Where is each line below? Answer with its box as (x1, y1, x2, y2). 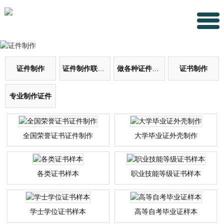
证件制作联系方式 (97, 64, 104, 72)
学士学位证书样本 (30, 207, 86, 216)
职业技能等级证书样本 (130, 169, 201, 178)
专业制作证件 (9, 91, 52, 100)
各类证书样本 (37, 169, 79, 178)
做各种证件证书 (151, 64, 159, 72)
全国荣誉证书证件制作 (23, 131, 93, 139)
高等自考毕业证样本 (134, 207, 197, 216)
